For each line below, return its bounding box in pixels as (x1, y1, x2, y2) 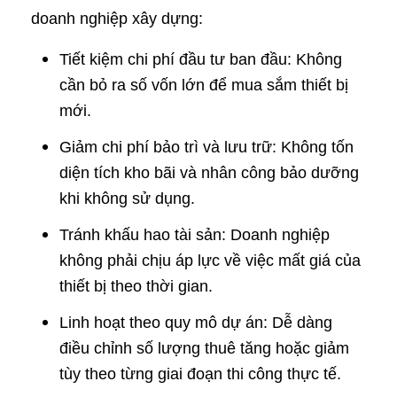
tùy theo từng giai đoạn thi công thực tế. (59, 365, 341, 384)
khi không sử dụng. (59, 190, 195, 208)
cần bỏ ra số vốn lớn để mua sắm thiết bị (59, 76, 348, 95)
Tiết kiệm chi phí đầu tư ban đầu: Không (59, 51, 342, 69)
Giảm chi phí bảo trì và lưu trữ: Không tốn (59, 138, 354, 157)
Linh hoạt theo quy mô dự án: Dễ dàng (59, 314, 332, 332)
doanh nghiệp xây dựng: (31, 10, 203, 28)
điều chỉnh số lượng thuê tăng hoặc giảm (59, 339, 349, 358)
